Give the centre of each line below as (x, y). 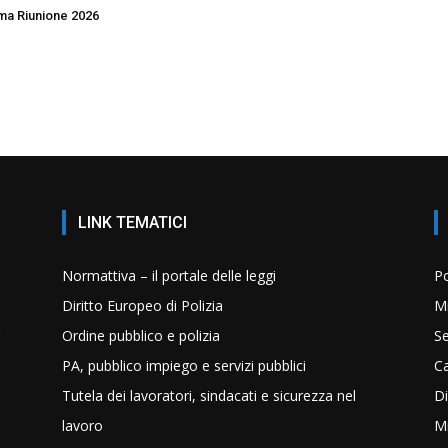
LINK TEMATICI (132, 222)
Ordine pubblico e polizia (141, 335)
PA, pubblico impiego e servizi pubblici (184, 365)
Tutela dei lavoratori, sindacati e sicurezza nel (209, 395)
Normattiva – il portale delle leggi (169, 275)
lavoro (82, 425)
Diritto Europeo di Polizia (142, 305)
